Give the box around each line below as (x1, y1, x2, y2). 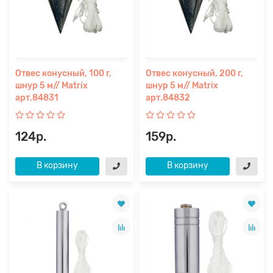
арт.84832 (146, 93, 190, 104)
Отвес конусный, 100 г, (15, 68, 112, 79)
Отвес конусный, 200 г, (146, 68, 243, 79)
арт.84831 (15, 93, 58, 104)
